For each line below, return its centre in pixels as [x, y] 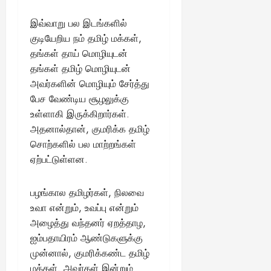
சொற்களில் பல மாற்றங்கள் [83, 144]
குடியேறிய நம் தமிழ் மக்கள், [86, 38]
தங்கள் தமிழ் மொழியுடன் [80, 68]
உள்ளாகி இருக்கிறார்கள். [80, 114]
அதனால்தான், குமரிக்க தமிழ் [90, 129]
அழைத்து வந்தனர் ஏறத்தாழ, [88, 223]
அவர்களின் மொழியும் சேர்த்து [90, 83]
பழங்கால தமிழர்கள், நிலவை [87, 192]
